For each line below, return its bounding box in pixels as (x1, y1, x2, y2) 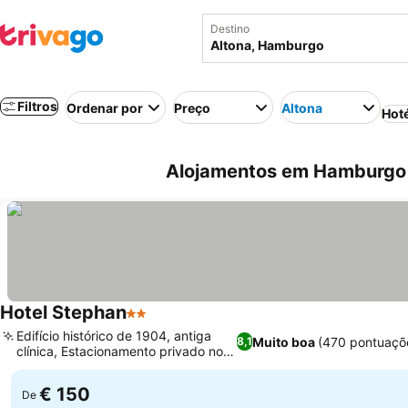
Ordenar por (66, 99, 143, 116)
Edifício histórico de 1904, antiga (16, 328, 211, 343)
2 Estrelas (126, 313, 194, 331)
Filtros (17, 98, 57, 114)
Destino (210, 22, 250, 36)
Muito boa (252, 333, 316, 350)
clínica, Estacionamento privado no (16, 343, 223, 359)
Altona (281, 99, 322, 116)
